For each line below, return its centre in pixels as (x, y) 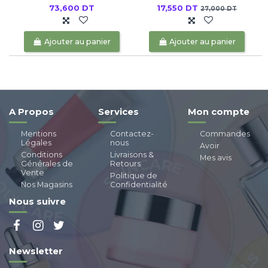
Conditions (42, 155)
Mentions (39, 134)
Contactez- (132, 134)
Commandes (225, 134)
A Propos (31, 112)
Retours (126, 164)
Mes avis (215, 158)
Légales (36, 143)
